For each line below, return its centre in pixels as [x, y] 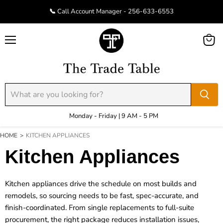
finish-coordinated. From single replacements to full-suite [100, 208]
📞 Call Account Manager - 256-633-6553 [111, 11]
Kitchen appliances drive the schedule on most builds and [101, 184]
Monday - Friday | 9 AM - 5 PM [114, 116]
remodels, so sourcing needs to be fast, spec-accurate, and [102, 196]
